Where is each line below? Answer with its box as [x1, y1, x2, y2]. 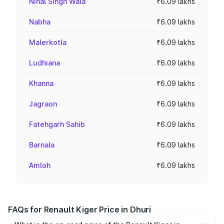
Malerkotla [29, 38, 66, 46]
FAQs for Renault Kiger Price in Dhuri [8, 204, 151, 214]
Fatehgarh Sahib [29, 120, 85, 128]
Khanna [29, 79, 53, 87]
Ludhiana [29, 58, 60, 67]
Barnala [29, 140, 54, 149]
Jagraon [29, 99, 57, 108]
